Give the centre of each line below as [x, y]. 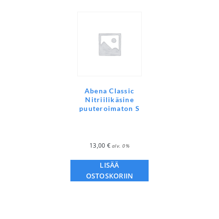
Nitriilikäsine [109, 100]
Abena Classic [109, 91]
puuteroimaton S [109, 109]
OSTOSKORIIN [109, 176]
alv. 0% [121, 146]
